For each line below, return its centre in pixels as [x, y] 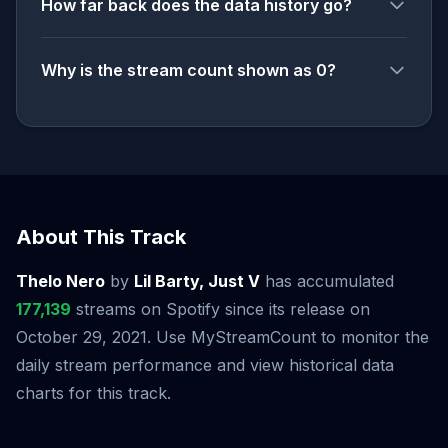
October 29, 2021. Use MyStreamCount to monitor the [222, 337]
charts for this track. [93, 393]
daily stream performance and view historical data [205, 365]
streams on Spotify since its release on [220, 309]
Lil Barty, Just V [197, 281]
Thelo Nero [60, 281]
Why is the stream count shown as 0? [188, 70]
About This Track [101, 237]
